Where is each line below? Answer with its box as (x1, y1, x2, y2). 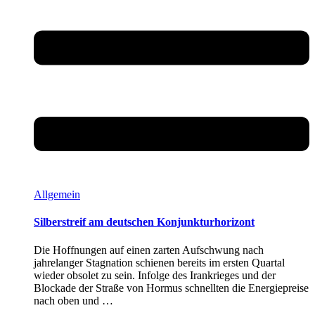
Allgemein (34, 188, 80, 201)
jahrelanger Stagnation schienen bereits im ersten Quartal (34, 256, 285, 269)
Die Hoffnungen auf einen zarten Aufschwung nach (34, 243, 264, 256)
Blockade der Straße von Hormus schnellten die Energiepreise (34, 281, 309, 294)
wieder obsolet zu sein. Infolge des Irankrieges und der (34, 269, 276, 281)
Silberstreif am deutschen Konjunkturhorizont (34, 216, 255, 229)
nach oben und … (34, 294, 113, 307)
